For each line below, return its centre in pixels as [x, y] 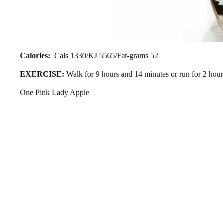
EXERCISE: [42, 74]
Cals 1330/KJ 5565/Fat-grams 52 [104, 55]
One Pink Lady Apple [55, 93]
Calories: [35, 55]
